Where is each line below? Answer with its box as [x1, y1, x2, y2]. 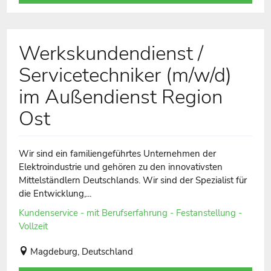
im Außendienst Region [19, 83, 223, 111]
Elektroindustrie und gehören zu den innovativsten [19, 160, 223, 173]
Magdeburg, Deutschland [30, 245, 133, 258]
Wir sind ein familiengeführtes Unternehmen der [19, 147, 216, 160]
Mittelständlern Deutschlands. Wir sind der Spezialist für [19, 174, 247, 186]
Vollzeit [19, 220, 48, 232]
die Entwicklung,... [19, 187, 91, 200]
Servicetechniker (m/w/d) [19, 61, 232, 89]
